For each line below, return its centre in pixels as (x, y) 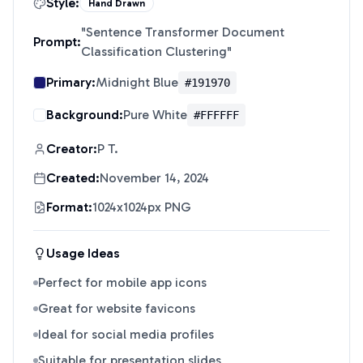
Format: (69, 207)
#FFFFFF (216, 115)
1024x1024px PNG (142, 207)
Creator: (72, 149)
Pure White (155, 115)
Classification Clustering (154, 51)
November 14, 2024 (154, 178)
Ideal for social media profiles (126, 334)
